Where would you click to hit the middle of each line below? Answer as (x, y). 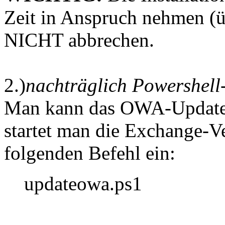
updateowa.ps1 (83, 184)
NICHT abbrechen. (79, 40)
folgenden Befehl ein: (90, 153)
